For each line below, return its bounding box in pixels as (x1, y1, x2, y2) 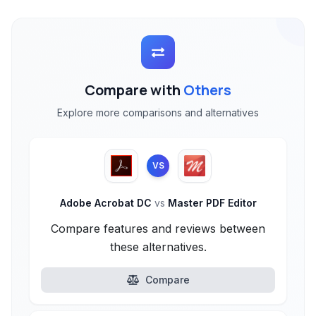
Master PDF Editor (164, 197, 257, 209)
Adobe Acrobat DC (59, 197, 154, 209)
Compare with (85, 80, 183, 99)
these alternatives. (109, 240, 207, 254)
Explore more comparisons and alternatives (57, 107, 259, 119)
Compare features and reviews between (51, 221, 265, 236)
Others (183, 80, 231, 99)
